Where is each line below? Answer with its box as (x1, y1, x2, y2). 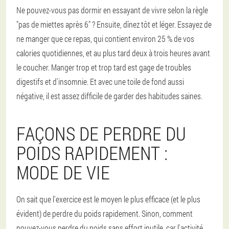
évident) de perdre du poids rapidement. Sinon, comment (16, 208, 193, 219)
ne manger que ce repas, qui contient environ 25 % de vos (16, 33, 194, 44)
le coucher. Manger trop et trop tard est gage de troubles (16, 61, 191, 73)
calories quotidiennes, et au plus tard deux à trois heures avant (16, 47, 210, 58)
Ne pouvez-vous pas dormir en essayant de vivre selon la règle (16, 4, 208, 15)
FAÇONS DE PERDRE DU (16, 121, 186, 146)
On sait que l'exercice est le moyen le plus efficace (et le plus (16, 193, 200, 204)
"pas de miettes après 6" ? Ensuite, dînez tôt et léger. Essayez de (16, 18, 212, 30)
